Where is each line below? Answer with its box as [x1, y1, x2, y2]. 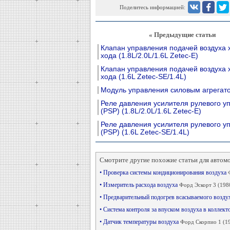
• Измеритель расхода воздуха [99, 181, 179, 188]
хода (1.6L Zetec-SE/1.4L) [100, 72, 186, 81]
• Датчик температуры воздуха [99, 218, 180, 225]
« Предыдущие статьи [149, 31, 216, 39]
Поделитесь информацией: [119, 4, 185, 10]
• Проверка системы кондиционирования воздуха [99, 169, 228, 176]
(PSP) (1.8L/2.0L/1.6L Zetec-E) [100, 107, 201, 115]
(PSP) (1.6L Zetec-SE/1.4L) [100, 128, 189, 136]
